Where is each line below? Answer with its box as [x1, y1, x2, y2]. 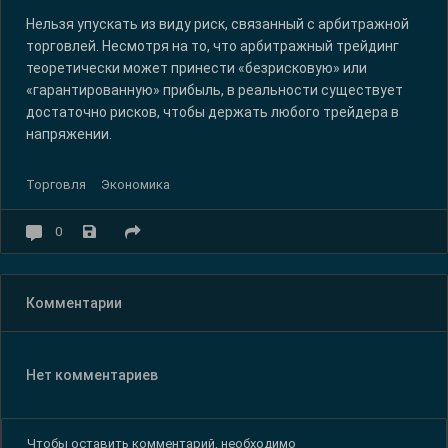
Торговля [26, 176, 86, 192]
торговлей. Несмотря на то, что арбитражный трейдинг [26, 37, 399, 54]
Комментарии [26, 294, 122, 311]
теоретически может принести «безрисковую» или [26, 59, 367, 76]
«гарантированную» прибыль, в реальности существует [26, 81, 403, 98]
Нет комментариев [26, 366, 158, 383]
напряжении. [26, 125, 112, 142]
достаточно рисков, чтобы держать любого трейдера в [26, 103, 399, 120]
